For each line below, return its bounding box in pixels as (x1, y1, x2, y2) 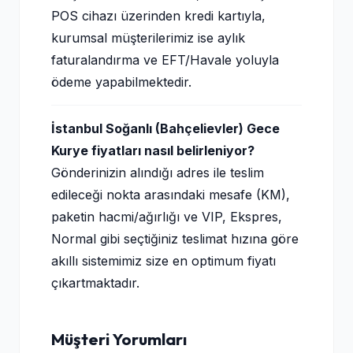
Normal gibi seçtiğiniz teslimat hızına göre (51, 231, 299, 247)
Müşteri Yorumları (51, 329, 187, 349)
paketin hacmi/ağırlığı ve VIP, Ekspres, (51, 209, 282, 225)
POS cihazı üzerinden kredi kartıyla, (51, 8, 266, 24)
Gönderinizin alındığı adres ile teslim (51, 165, 264, 180)
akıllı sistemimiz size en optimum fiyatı (51, 253, 276, 269)
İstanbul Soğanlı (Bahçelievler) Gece (51, 121, 280, 136)
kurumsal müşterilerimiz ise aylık (51, 30, 245, 46)
